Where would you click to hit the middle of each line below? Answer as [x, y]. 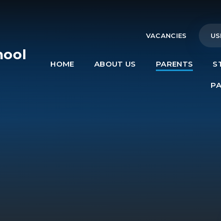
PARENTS [174, 64]
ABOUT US [115, 64]
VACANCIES [166, 36]
